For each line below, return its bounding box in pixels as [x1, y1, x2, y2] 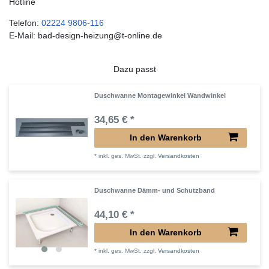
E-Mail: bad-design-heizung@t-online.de [9, 31, 162, 41]
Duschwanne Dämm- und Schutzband [94, 186, 216, 194]
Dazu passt [113, 64, 156, 74]
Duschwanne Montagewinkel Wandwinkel [94, 91, 226, 99]
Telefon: [9, 18, 41, 28]
